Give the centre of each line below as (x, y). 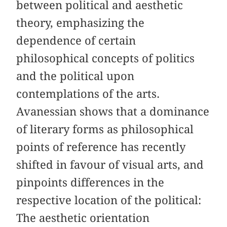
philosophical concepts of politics (106, 58)
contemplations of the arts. (88, 93)
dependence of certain (76, 40)
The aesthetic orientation (83, 218)
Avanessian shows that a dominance (113, 111)
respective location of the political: (109, 200)
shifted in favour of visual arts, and (110, 164)
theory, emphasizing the (81, 23)
